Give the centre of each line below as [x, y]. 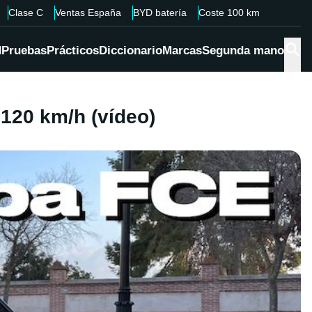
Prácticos [73, 51]
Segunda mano [243, 51]
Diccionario [131, 51]
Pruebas [24, 51]
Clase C [25, 13]
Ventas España [88, 13]
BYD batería [159, 13]
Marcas [182, 51]
